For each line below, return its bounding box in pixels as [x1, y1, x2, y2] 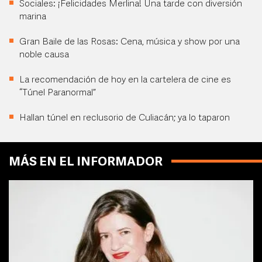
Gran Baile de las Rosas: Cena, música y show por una [19, 37, 240, 47]
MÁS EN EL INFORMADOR [9, 156, 163, 168]
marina [19, 12, 46, 22]
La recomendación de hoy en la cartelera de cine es [19, 75, 231, 85]
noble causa [19, 50, 69, 60]
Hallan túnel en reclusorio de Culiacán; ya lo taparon [19, 113, 230, 123]
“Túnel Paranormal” [19, 88, 96, 98]
